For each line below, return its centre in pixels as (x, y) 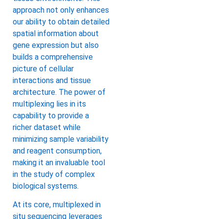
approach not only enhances (61, 10)
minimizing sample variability (61, 139)
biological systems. (46, 186)
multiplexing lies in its (49, 104)
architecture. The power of (59, 92)
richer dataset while (47, 127)
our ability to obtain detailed (61, 22)
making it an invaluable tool (59, 162)
